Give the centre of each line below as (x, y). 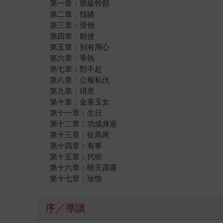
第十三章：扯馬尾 (80, 134)
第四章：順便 (72, 36)
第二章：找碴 (72, 14)
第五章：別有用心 (80, 47)
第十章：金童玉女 (80, 102)
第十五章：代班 (76, 156)
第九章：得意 (72, 91)
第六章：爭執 (72, 58)
